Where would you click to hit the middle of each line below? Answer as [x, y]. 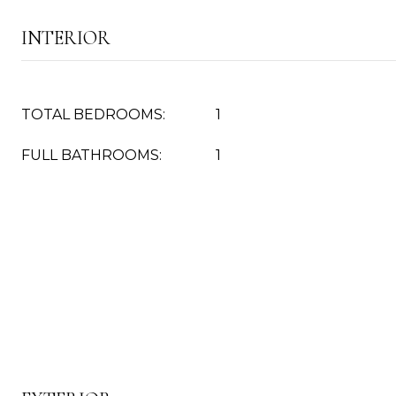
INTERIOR [66, 38]
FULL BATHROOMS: [91, 155]
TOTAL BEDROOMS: [93, 114]
